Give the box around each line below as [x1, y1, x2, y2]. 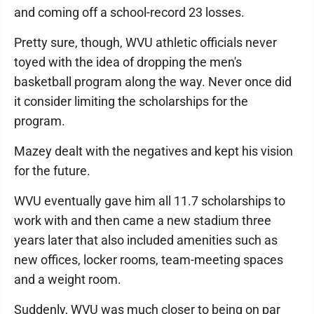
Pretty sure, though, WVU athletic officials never [14, 35, 277, 50]
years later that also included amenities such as [14, 233, 278, 247]
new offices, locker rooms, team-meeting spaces [14, 252, 283, 267]
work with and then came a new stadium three [14, 213, 271, 228]
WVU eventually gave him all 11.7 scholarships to [14, 193, 285, 208]
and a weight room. [14, 272, 121, 287]
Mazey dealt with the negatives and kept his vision [14, 144, 293, 158]
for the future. [14, 163, 90, 178]
